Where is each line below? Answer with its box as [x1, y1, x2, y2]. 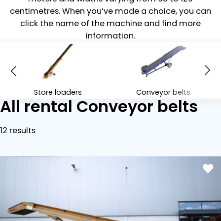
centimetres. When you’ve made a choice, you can [9, 5, 211, 17]
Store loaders [34, 87, 82, 97]
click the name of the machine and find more [20, 18, 201, 29]
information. [85, 30, 135, 41]
